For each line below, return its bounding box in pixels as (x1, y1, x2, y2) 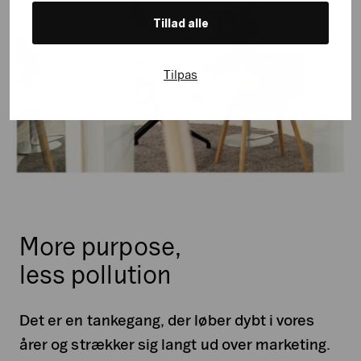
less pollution (19, 260, 171, 289)
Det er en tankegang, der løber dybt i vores (19, 311, 315, 330)
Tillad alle (152, 16, 209, 30)
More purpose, (19, 232, 181, 261)
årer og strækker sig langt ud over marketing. (19, 335, 331, 354)
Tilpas (164, 67, 197, 81)
